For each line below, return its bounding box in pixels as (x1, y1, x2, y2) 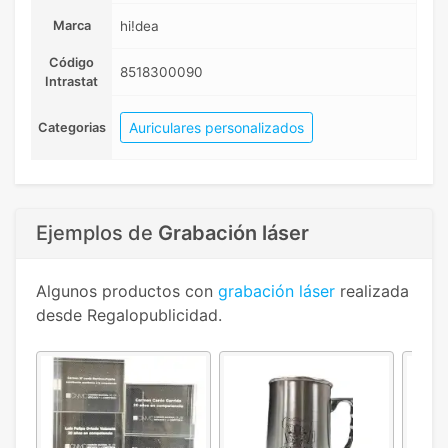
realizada (335, 281, 409, 302)
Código (49, 55, 94, 71)
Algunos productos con (36, 281, 218, 302)
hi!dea (120, 18, 159, 35)
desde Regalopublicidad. (36, 305, 222, 326)
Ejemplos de (36, 221, 158, 246)
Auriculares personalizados (129, 119, 304, 137)
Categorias (37, 120, 106, 136)
